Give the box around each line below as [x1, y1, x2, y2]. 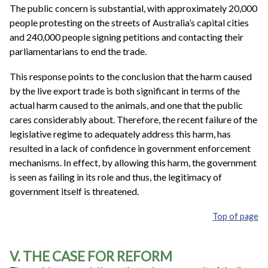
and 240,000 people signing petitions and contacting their [10, 31, 243, 43]
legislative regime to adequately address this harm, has [10, 127, 231, 139]
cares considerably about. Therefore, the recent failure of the [10, 113, 257, 125]
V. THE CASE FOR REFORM [10, 248, 172, 265]
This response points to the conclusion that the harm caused [10, 70, 252, 82]
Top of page [212, 211, 258, 221]
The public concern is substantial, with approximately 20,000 [10, 2, 257, 14]
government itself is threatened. [10, 185, 139, 197]
